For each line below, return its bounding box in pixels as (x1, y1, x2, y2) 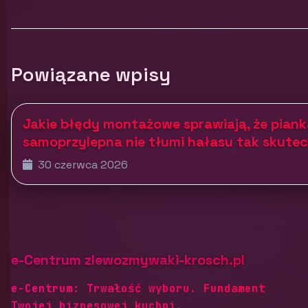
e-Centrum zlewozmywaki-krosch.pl (11, 250, 245, 269)
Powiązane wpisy (11, 61, 170, 87)
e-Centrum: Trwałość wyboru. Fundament (11, 280, 265, 296)
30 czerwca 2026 (35, 157, 128, 172)
